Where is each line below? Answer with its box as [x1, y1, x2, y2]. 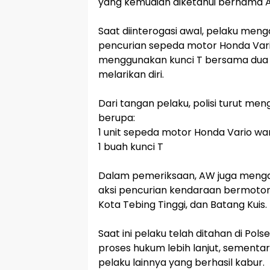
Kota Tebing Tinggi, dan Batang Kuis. [98, 197, 267, 212]
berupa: [98, 110, 135, 125]
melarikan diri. [98, 67, 164, 81]
